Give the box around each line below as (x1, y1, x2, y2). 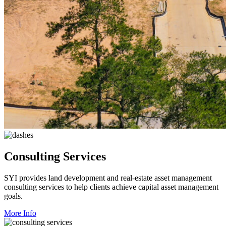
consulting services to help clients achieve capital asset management (4, 182, 218, 191)
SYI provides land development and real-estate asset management (4, 173, 212, 182)
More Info (4, 208, 36, 217)
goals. (4, 191, 25, 200)
